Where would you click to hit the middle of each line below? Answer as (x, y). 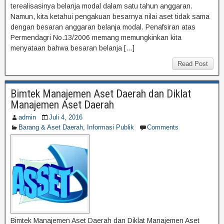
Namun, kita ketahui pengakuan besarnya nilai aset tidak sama (110, 16)
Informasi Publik (110, 127)
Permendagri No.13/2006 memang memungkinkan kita (96, 37)
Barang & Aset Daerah (51, 127)
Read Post (193, 63)
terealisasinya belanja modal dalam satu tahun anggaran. (101, 6)
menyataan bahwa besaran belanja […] (72, 48)
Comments (163, 127)
